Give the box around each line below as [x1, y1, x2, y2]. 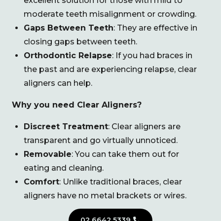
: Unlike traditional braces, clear [59, 177, 182, 186]
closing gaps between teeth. [24, 37, 137, 46]
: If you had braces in [112, 50, 192, 60]
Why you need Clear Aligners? [12, 100, 142, 110]
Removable [24, 149, 72, 159]
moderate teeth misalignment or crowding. [24, 9, 196, 19]
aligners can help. [24, 78, 92, 88]
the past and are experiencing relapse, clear [24, 64, 197, 74]
